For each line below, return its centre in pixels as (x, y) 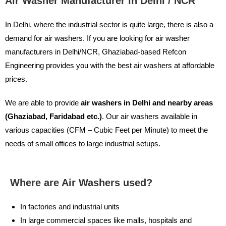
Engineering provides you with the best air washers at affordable (110, 65)
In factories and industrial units (70, 206)
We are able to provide (43, 102)
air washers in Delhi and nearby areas (147, 102)
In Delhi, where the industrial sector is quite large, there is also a (109, 24)
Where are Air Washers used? (81, 182)
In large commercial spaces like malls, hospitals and (106, 220)
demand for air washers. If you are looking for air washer (97, 38)
